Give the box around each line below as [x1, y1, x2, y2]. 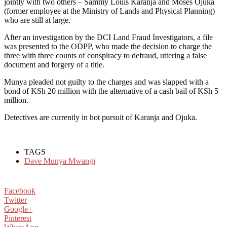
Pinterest [4, 213, 31, 222]
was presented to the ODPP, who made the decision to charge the [4, 42, 212, 51]
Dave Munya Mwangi [24, 156, 95, 165]
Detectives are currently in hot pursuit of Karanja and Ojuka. [4, 112, 197, 122]
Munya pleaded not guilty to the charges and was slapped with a [4, 77, 209, 86]
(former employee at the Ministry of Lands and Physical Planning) [4, 6, 215, 15]
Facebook [4, 186, 35, 195]
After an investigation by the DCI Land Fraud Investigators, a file [4, 32, 213, 42]
